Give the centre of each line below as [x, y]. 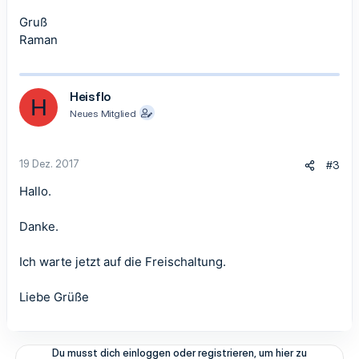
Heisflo [90, 97]
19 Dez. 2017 [49, 163]
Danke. [39, 226]
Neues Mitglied [103, 113]
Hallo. [35, 191]
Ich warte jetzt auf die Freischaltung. [123, 262]
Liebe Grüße [54, 297]
